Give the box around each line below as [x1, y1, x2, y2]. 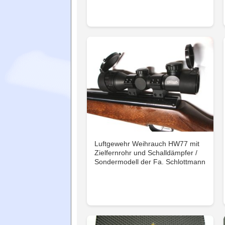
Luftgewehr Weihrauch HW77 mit [94, 139, 199, 148]
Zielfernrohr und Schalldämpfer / [94, 148, 197, 157]
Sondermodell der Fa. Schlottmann [94, 157, 205, 166]
